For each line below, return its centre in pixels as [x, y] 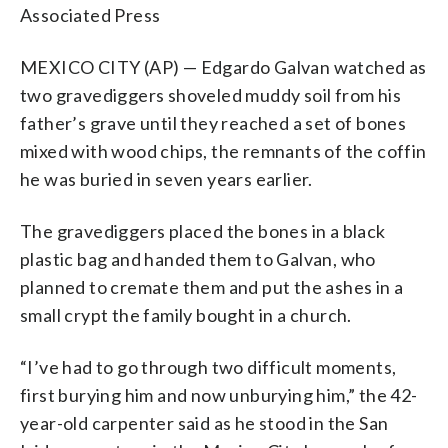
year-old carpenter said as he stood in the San [204, 422]
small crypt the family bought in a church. [186, 314]
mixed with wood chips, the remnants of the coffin [223, 150]
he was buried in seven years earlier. [166, 178]
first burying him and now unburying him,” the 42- [219, 394]
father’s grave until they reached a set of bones [213, 122]
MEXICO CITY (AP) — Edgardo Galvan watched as [223, 66]
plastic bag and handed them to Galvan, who [198, 258]
